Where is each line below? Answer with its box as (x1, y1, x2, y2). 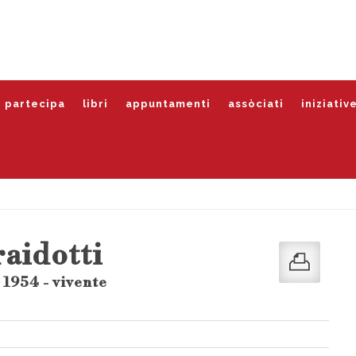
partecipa (5, 98, 65, 110)
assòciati (228, 98, 284, 110)
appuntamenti (126, 98, 211, 110)
